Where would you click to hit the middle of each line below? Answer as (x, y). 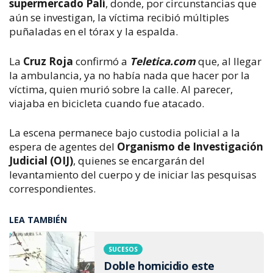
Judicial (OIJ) (41, 161)
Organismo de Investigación (190, 147)
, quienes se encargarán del (139, 161)
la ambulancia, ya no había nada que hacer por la (129, 75)
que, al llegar (229, 61)
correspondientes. (52, 189)
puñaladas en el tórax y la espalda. (95, 32)
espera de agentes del (63, 147)
